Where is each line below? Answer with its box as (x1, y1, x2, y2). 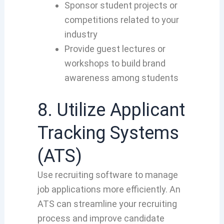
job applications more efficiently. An (37, 183, 180, 194)
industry (64, 28, 97, 39)
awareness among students (64, 72, 178, 83)
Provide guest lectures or (64, 43, 165, 54)
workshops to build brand (64, 57, 165, 68)
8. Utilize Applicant (37, 99, 185, 120)
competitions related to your (64, 14, 179, 25)
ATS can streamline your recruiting (37, 198, 177, 209)
